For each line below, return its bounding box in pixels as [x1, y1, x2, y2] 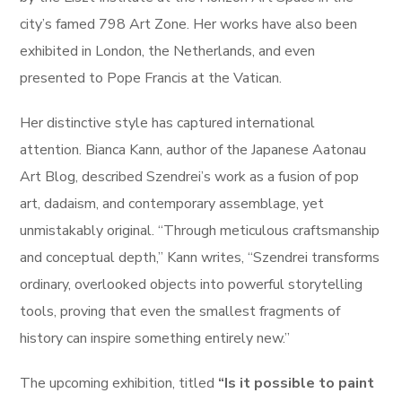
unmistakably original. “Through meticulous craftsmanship [20, 221, 380, 240]
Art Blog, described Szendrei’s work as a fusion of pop [20, 167, 360, 187]
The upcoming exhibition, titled [20, 373, 219, 393]
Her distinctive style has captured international [20, 113, 316, 133]
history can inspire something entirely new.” [20, 328, 291, 348]
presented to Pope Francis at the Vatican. [20, 68, 283, 88]
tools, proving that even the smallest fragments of [20, 301, 341, 321]
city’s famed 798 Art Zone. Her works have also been [20, 14, 358, 34]
